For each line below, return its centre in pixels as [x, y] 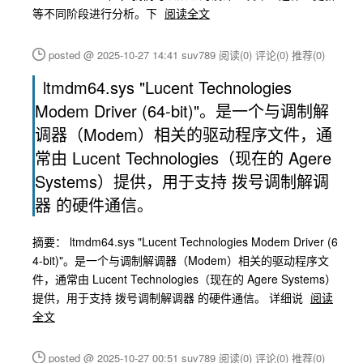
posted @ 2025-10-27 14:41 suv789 [134, 55]
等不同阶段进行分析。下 [96, 13]
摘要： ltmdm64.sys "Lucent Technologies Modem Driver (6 [185, 241]
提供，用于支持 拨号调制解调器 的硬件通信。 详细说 [169, 297]
